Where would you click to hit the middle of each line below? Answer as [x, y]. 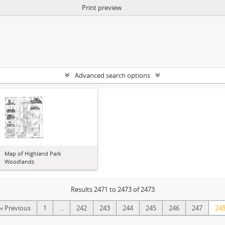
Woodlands [19, 161]
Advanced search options [113, 75]
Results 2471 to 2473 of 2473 [113, 189]
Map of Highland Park [33, 153]
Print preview [101, 8]
